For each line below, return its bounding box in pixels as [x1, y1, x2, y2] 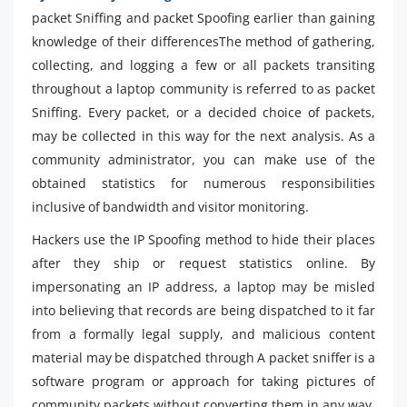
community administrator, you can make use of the [32, 151, 375, 169]
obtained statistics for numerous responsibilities [32, 174, 375, 193]
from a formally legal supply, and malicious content [32, 325, 375, 343]
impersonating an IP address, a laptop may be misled [32, 278, 375, 296]
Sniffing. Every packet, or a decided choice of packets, [32, 104, 375, 122]
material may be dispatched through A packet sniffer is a [32, 349, 375, 367]
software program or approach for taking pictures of [32, 372, 375, 391]
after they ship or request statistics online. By [32, 254, 375, 273]
